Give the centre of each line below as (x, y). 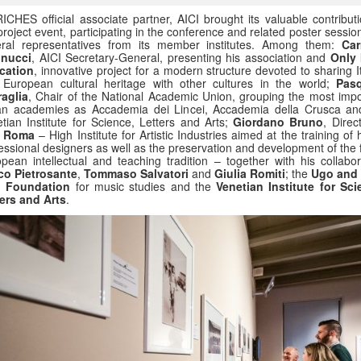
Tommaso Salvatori (136, 174)
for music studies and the (143, 187)
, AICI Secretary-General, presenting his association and (181, 58)
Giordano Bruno (278, 122)
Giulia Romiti (250, 174)
